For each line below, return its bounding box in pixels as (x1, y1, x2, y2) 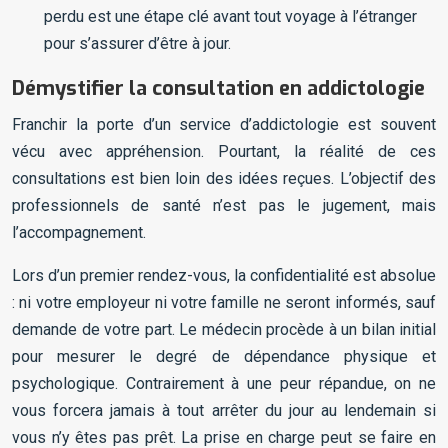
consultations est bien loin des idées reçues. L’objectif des (12, 169, 436, 189)
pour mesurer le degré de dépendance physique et (12, 347, 436, 367)
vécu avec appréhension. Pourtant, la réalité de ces (12, 142, 436, 162)
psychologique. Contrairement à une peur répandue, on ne (12, 374, 436, 394)
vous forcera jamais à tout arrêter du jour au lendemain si (12, 401, 436, 421)
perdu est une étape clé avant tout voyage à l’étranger (44, 7, 417, 27)
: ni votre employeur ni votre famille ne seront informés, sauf (12, 293, 436, 313)
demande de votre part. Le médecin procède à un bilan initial (12, 320, 436, 340)
